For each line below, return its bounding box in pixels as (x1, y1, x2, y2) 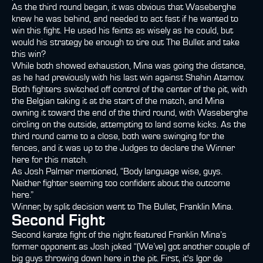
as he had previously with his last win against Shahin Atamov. (12, 73, 244, 82)
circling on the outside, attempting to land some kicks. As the (12, 120, 246, 129)
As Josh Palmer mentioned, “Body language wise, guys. (12, 167, 222, 176)
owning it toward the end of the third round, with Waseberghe (12, 108, 248, 117)
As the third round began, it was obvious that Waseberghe (12, 2, 236, 12)
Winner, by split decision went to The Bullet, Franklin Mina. (12, 202, 233, 211)
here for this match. (12, 155, 87, 164)
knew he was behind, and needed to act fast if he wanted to (12, 14, 238, 23)
